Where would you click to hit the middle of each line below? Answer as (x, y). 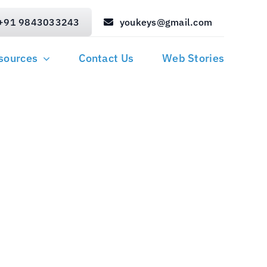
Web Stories (193, 58)
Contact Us (106, 58)
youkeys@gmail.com (166, 22)
